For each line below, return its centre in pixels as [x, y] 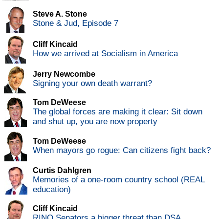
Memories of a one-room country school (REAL [119, 180]
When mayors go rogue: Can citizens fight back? [122, 151]
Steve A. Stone [60, 14]
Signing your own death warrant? [92, 84]
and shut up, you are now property [95, 122]
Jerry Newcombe [64, 74]
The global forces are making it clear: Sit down [118, 112]
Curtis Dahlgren [62, 171]
